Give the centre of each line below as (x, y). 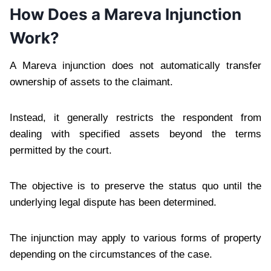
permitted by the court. (61, 150)
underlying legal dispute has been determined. (113, 202)
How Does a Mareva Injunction (126, 14)
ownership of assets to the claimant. (91, 82)
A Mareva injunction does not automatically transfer (135, 65)
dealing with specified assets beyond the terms (135, 134)
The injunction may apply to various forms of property (135, 238)
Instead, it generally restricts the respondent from (135, 117)
